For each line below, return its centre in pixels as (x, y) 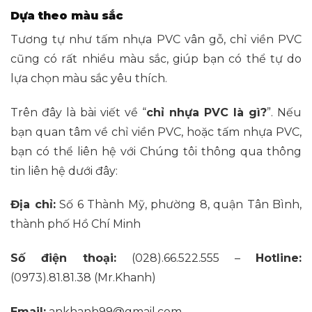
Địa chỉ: (33, 205)
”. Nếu (284, 112)
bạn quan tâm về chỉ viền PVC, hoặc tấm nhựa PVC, (156, 132)
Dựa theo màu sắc (67, 15)
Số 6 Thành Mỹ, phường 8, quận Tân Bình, (180, 205)
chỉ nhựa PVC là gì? (206, 112)
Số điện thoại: (63, 258)
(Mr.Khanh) (124, 278)
